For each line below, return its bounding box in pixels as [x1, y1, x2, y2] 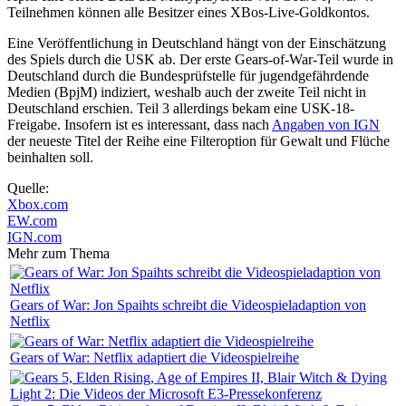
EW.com [7, 212, 57, 228]
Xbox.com [7, 196, 68, 212]
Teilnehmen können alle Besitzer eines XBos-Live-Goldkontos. [7, 4, 370, 20]
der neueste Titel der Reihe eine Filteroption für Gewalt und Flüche [7, 132, 390, 149]
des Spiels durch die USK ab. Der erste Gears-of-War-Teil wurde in [7, 51, 393, 67]
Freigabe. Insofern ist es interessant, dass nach [7, 116, 272, 132]
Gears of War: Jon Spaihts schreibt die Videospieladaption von [10, 296, 366, 313]
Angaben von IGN [272, 116, 380, 132]
